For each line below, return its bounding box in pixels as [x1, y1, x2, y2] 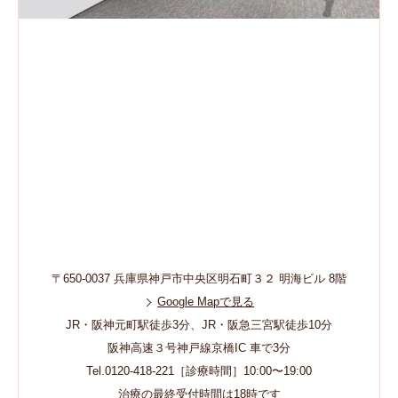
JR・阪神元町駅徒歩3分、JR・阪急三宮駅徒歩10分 [66, 318, 332, 332]
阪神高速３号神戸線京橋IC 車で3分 [107, 341, 291, 355]
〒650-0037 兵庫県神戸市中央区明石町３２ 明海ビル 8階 [52, 272, 346, 286]
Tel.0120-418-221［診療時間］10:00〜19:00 [86, 364, 312, 378]
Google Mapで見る [157, 295, 254, 309]
